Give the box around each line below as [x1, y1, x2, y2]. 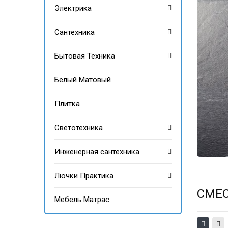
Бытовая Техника [54, 51, 115, 61]
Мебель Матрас [54, 195, 109, 204]
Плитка [54, 99, 80, 108]
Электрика [54, 4, 92, 13]
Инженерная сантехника [54, 147, 139, 156]
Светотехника [54, 123, 103, 132]
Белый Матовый [54, 75, 111, 84]
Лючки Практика [54, 171, 113, 180]
